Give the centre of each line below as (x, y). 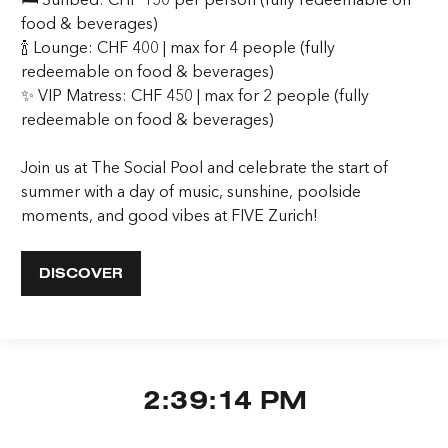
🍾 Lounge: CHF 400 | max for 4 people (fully (178, 46)
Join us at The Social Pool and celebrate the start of (205, 166)
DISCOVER (80, 274)
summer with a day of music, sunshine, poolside (191, 190)
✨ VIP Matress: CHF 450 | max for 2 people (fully (195, 94)
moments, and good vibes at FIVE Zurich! (170, 214)
